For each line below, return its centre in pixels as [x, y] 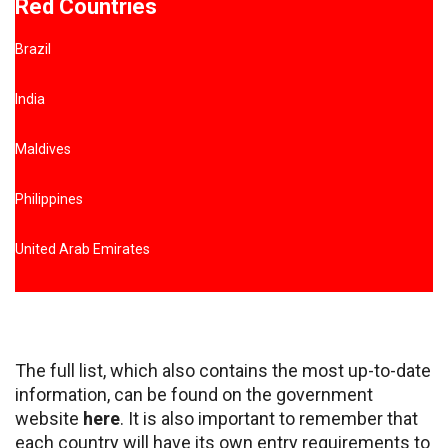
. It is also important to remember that [269, 418]
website [49, 418]
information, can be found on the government [194, 394]
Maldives [43, 148]
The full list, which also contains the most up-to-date [223, 370]
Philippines [49, 198]
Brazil [33, 48]
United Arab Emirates [82, 248]
